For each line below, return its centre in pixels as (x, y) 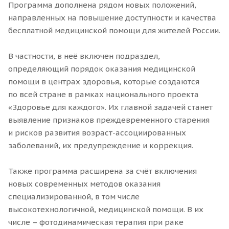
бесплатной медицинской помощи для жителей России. (114, 30)
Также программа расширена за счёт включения (102, 171)
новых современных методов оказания (84, 184)
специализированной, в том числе (74, 196)
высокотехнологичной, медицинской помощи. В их (106, 209)
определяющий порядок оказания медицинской (102, 68)
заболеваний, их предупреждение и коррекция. (101, 145)
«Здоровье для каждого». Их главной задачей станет (110, 107)
